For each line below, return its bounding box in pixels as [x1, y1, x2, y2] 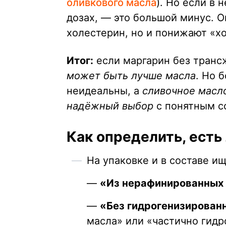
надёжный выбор [67, 100, 153, 112]
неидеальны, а [67, 85, 142, 97]
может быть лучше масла [67, 70, 196, 82]
